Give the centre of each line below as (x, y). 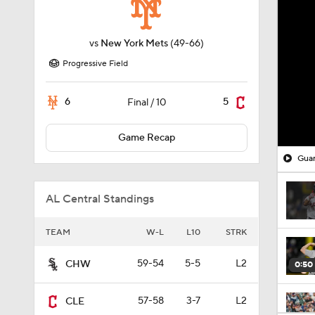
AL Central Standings (100, 199)
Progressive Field (95, 64)
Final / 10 (146, 103)
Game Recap (146, 138)
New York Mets (134, 44)
